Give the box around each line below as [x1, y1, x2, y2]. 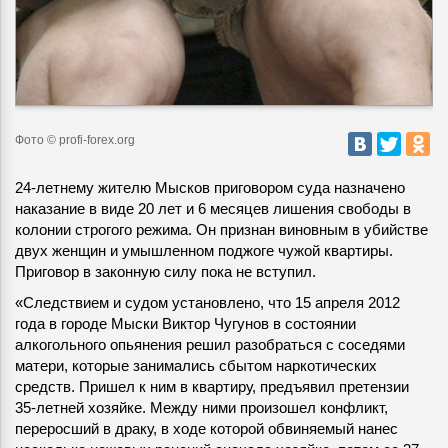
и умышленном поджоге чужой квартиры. [106, 242, 393, 260]
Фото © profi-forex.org [15, 133, 135, 148]
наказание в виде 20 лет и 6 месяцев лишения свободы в [15, 200, 411, 218]
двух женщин [15, 242, 106, 260]
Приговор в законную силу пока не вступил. [15, 263, 316, 281]
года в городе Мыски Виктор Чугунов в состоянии [15, 315, 356, 333]
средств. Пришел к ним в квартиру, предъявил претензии [15, 378, 409, 396]
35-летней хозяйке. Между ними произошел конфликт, [15, 399, 388, 417]
